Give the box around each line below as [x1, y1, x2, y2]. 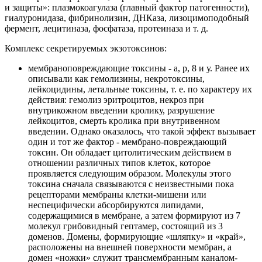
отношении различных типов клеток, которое [28, 158, 211, 168]
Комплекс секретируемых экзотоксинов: [5, 43, 167, 54]
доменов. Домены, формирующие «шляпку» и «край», [28, 232, 246, 242]
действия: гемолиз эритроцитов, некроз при [28, 95, 204, 105]
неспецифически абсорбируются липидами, [28, 200, 204, 211]
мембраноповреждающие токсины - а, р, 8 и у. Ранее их [28, 63, 250, 74]
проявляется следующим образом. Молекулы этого [28, 168, 231, 179]
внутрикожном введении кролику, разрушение [28, 105, 215, 116]
